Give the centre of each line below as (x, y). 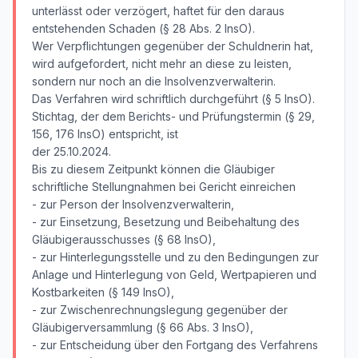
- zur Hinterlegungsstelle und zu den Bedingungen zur (175, 257)
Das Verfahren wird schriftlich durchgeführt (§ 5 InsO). (173, 99)
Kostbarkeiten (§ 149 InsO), (103, 292)
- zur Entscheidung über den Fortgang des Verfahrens (175, 345)
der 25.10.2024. (72, 151)
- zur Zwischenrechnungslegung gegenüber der (160, 310)
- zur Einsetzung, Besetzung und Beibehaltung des (166, 222)
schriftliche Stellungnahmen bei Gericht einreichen (164, 187)
